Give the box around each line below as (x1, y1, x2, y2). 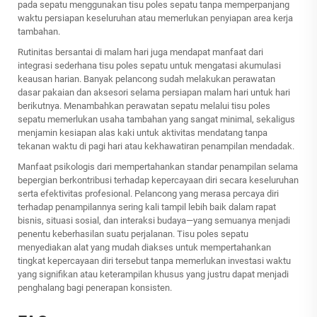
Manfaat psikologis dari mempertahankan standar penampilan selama (18, 161, 298, 173)
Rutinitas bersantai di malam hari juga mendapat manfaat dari (18, 47, 263, 58)
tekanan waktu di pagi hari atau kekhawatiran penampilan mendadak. (18, 141, 294, 152)
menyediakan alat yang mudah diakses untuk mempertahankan (18, 242, 271, 253)
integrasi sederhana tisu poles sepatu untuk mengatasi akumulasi (18, 60, 281, 71)
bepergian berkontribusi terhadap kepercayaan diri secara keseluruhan (18, 175, 299, 186)
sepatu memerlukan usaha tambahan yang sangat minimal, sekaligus (18, 114, 295, 125)
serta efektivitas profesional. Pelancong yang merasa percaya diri (18, 188, 279, 200)
